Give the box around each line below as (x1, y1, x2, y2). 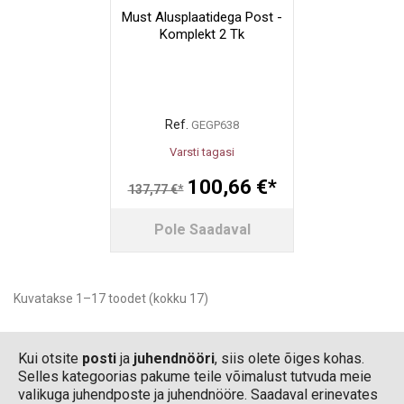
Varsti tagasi (170, 145, 234, 160)
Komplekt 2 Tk (160, 26, 244, 43)
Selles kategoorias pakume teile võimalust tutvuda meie (18, 368, 372, 386)
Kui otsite (18, 350, 82, 368)
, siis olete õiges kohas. (215, 350, 364, 368)
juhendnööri (133, 350, 215, 368)
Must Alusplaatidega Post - (122, 9, 282, 26)
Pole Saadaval (153, 221, 251, 239)
